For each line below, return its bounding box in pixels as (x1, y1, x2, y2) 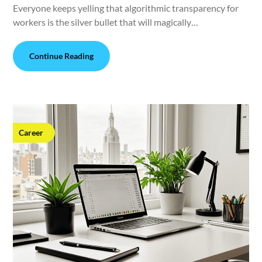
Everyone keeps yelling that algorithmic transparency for (13, 2, 239, 13)
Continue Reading (29, 50, 94, 61)
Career (19, 127, 44, 137)
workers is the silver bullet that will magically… (13, 16, 199, 27)
